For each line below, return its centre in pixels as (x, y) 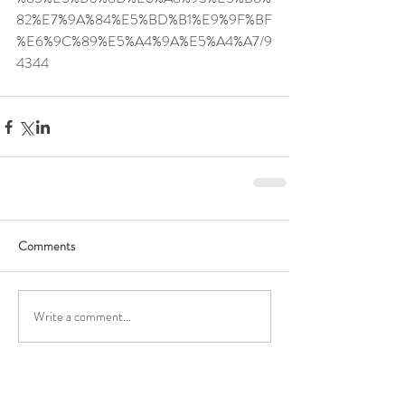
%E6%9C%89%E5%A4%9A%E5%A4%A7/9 (144, 41)
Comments (47, 246)
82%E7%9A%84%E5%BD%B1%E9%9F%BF (144, 19)
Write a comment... (82, 316)
